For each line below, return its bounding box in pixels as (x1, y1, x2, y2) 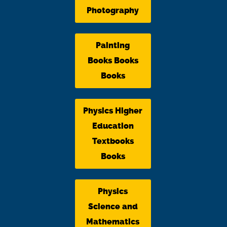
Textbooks (92, 136, 134, 146)
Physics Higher (83, 105, 142, 116)
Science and (88, 201, 138, 211)
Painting (96, 40, 130, 50)
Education (92, 121, 134, 131)
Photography (87, 5, 139, 15)
